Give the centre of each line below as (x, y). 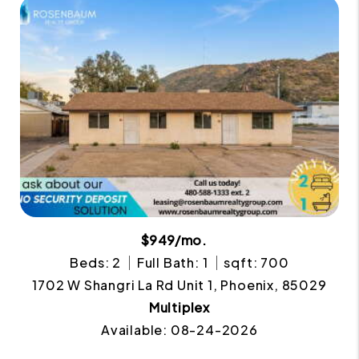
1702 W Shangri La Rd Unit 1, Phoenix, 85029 (179, 284)
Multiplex (179, 307)
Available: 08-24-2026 (179, 329)
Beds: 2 (96, 262)
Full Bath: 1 (172, 262)
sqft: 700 (256, 262)
